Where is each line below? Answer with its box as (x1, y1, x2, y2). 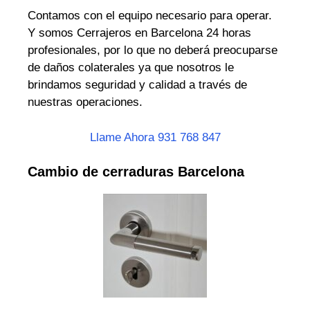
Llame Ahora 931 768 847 (89, 130, 221, 144)
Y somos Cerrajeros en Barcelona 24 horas (28, 26, 251, 40)
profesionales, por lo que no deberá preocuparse (28, 44, 277, 57)
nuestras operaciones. (28, 95, 143, 109)
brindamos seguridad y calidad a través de (28, 78, 247, 92)
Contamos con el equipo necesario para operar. (28, 9, 272, 23)
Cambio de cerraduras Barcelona (28, 164, 244, 180)
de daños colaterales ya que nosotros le (28, 61, 234, 75)
